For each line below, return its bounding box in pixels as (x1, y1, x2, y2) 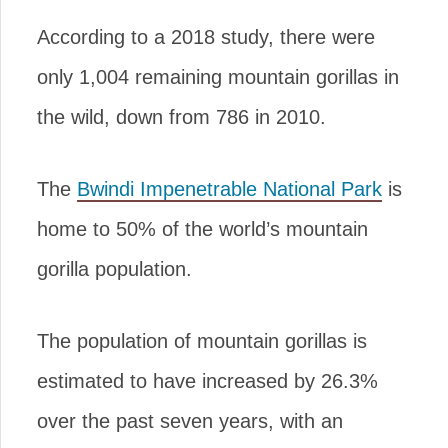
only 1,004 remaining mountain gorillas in (37, 66, 399, 88)
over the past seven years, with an (37, 410, 343, 432)
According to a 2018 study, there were (37, 26, 375, 48)
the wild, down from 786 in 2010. (37, 106, 326, 128)
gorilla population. (37, 258, 192, 280)
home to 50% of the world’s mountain (37, 218, 368, 240)
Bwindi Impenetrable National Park (77, 178, 382, 200)
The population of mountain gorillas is (37, 330, 367, 352)
